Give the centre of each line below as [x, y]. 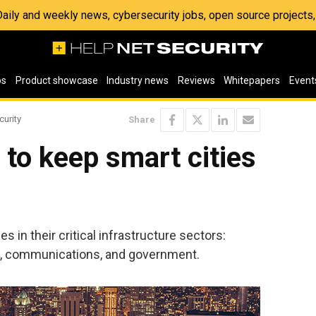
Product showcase [56, 80]
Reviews [196, 80]
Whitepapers [252, 80]
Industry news [138, 80]
